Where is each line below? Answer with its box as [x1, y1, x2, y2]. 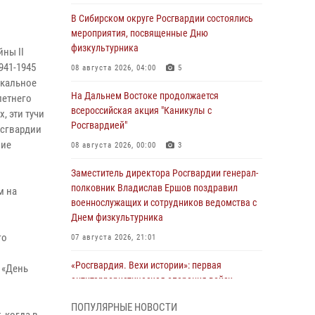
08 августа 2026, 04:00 [71, 63, 156, 72]
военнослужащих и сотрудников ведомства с [71, 197, 257, 208]
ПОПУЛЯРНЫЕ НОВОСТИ [71, 301, 177, 314]
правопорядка [71, 289, 131, 300]
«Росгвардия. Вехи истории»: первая [71, 259, 221, 271]
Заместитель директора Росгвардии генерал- [71, 167, 258, 179]
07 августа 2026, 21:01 [71, 233, 156, 242]
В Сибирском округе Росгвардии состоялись [71, 13, 253, 24]
